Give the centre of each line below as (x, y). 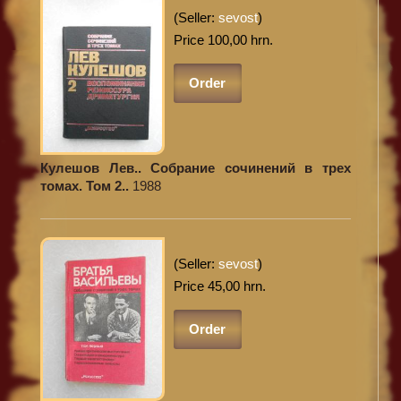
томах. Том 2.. (86, 185)
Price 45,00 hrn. (219, 286)
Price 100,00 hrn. (223, 39)
